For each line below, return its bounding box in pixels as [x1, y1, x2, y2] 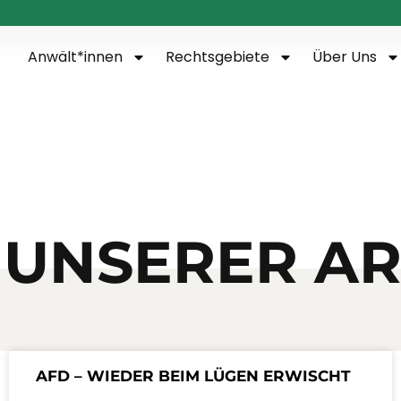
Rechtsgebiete [165, 46, 269, 67]
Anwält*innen [27, 46, 123, 67]
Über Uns [311, 46, 377, 67]
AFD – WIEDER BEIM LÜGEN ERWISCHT [36, 367, 351, 386]
